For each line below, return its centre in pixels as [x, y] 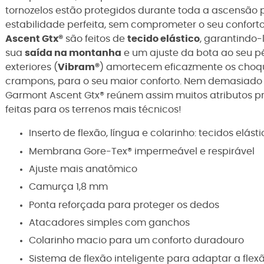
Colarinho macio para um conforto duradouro [136, 241]
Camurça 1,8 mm [68, 187]
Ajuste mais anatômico [83, 169]
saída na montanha [73, 53]
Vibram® [79, 67]
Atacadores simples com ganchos [109, 223]
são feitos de [95, 39]
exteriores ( [32, 67]
